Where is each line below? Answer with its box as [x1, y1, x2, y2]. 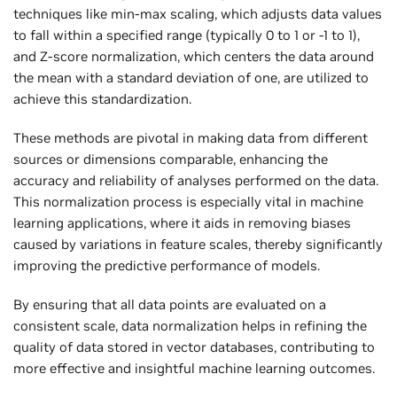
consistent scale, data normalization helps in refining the [13, 316, 367, 334]
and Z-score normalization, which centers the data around [13, 47, 374, 65]
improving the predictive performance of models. [13, 256, 320, 274]
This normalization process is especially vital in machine [13, 192, 363, 210]
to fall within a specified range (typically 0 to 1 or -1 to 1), [13, 26, 360, 43]
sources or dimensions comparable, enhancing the [13, 150, 328, 167]
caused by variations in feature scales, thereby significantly [13, 235, 383, 253]
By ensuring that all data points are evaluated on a [13, 295, 326, 313]
